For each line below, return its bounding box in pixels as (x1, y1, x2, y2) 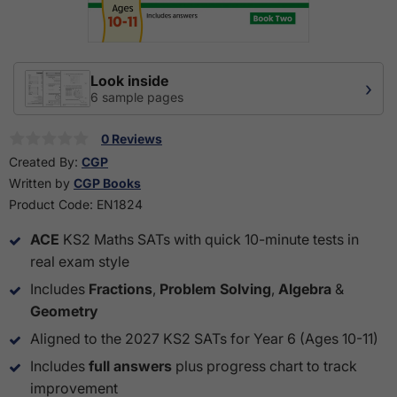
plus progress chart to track (172, 357, 357, 376)
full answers (89, 357, 172, 376)
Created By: (9, 154, 82, 170)
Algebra (278, 280, 331, 299)
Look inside (90, 72, 168, 90)
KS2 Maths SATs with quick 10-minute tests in (59, 230, 359, 249)
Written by (9, 175, 74, 191)
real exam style (30, 253, 129, 271)
